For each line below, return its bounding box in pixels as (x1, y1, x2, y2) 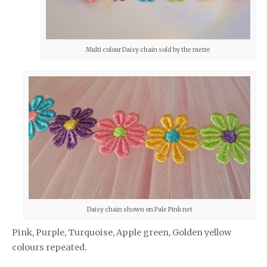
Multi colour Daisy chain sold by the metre (86, 45, 210, 54)
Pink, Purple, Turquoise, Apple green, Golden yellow (12, 227, 231, 238)
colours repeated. (12, 242, 87, 253)
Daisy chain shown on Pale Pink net (86, 206, 193, 214)
